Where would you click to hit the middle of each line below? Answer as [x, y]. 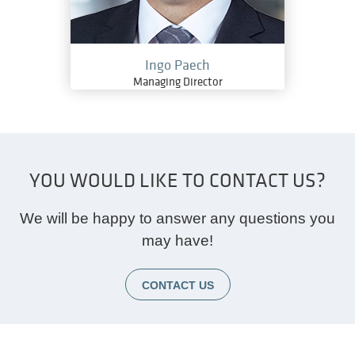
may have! [177, 241]
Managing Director [177, 82]
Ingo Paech [177, 66]
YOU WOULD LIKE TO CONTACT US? [177, 181]
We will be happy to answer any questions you [177, 219]
